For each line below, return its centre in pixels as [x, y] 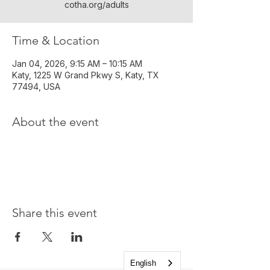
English [143, 263]
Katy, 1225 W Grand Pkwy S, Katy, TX [86, 75]
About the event [55, 122]
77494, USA [36, 86]
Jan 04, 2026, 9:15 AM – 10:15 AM [77, 64]
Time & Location [56, 40]
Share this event [55, 213]
